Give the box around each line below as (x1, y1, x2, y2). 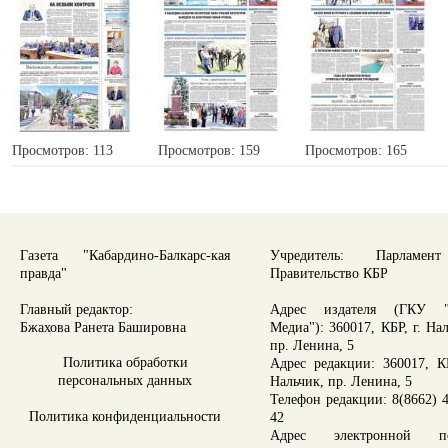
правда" (20, 265, 67, 281)
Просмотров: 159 (158, 143, 260, 159)
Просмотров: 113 (12, 143, 113, 159)
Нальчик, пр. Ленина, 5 (270, 373, 412, 389)
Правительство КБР (270, 265, 388, 281)
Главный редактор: (20, 301, 133, 317)
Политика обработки (62, 354, 188, 370)
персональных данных (58, 372, 192, 388)
